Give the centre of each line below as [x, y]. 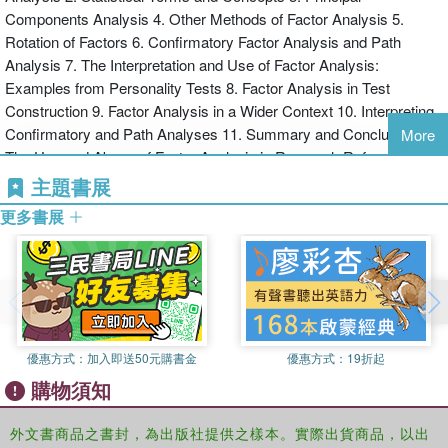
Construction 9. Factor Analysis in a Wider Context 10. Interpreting [219, 110]
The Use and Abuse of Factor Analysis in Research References [212, 156]
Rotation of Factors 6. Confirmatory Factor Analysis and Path [203, 41]
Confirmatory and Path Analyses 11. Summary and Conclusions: [216, 133]
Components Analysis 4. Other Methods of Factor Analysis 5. [204, 18]
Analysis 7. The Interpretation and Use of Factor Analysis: [192, 64]
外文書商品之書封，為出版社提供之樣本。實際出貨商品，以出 [220, 433]
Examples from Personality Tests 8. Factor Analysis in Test [197, 87]
